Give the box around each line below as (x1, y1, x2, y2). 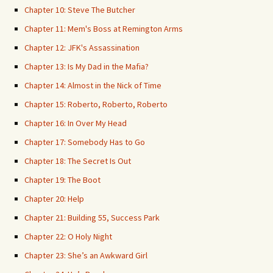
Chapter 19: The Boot (24, 174, 101, 185)
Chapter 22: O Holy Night (24, 231, 112, 242)
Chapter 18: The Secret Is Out (24, 155, 131, 166)
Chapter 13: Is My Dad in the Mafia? (24, 61, 149, 72)
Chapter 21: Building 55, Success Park (24, 212, 160, 223)
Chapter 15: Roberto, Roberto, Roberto (24, 99, 168, 110)
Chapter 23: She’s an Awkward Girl (24, 250, 147, 261)
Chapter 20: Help (24, 193, 84, 204)
